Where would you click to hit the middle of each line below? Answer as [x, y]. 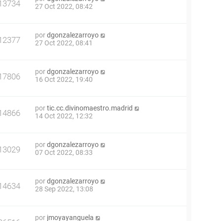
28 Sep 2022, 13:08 [64, 189]
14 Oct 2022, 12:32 [64, 116]
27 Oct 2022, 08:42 [64, 6]
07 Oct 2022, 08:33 [64, 152]
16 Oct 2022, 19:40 [64, 79]
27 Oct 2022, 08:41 [64, 43]
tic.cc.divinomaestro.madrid [90, 108]
